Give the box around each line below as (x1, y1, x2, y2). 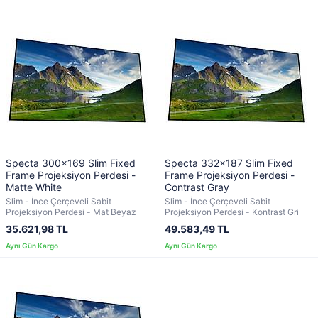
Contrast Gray (165, 181, 229, 193)
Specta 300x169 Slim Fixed (6, 157, 136, 169)
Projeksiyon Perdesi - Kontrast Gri (165, 207, 299, 217)
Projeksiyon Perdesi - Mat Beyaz (6, 207, 136, 217)
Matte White (6, 181, 62, 193)
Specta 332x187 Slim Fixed (165, 157, 293, 169)
